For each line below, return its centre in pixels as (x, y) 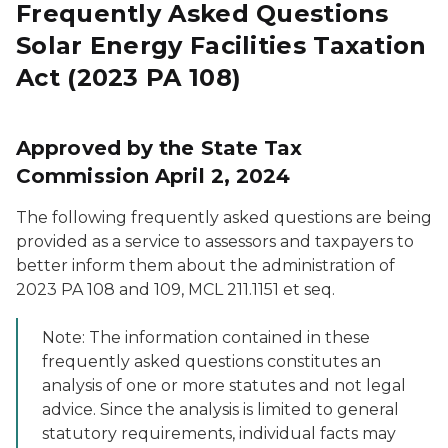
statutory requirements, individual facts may (219, 433)
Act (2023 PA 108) (129, 77)
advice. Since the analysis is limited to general (220, 409)
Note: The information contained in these (206, 337)
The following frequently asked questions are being (224, 217)
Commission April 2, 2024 (153, 176)
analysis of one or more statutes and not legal (224, 385)
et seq (307, 289)
